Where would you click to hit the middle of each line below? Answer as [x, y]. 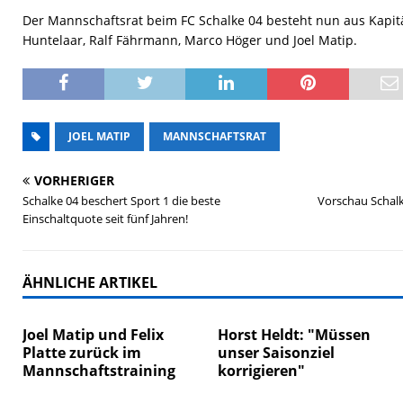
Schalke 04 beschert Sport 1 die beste [121, 201]
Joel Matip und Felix [93, 335]
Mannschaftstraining [99, 371]
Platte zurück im [82, 353]
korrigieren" [262, 371]
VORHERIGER [74, 180]
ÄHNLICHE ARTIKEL [90, 282]
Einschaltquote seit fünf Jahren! [105, 219]
